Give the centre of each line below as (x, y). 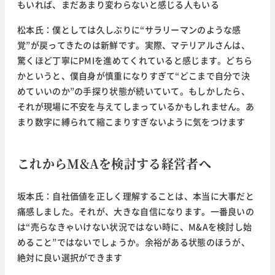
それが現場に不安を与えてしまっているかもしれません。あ (136, 107)
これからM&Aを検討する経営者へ (114, 164)
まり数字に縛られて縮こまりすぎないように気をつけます (131, 122)
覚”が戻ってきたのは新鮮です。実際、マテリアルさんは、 (134, 45)
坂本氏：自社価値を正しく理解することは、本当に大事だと (136, 196)
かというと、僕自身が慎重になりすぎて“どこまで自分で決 (134, 76)
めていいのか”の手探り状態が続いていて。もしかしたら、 (134, 91)
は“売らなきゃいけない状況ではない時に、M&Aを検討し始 (135, 227)
